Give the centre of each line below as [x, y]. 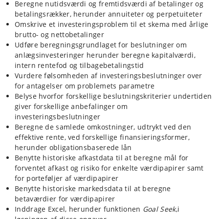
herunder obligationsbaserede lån [73, 147]
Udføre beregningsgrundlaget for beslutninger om [101, 44]
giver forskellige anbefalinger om [71, 106]
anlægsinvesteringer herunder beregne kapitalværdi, [105, 55]
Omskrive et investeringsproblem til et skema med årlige [112, 24]
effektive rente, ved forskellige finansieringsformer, [102, 137]
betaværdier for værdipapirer [65, 198]
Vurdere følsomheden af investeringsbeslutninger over [109, 75]
